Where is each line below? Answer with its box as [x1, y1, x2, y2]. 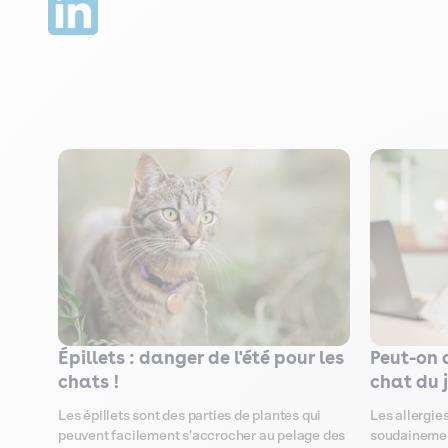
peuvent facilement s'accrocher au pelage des [58, 429, 346, 444]
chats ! [58, 371, 120, 393]
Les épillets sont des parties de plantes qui [58, 409, 322, 424]
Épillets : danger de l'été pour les [58, 347, 344, 369]
